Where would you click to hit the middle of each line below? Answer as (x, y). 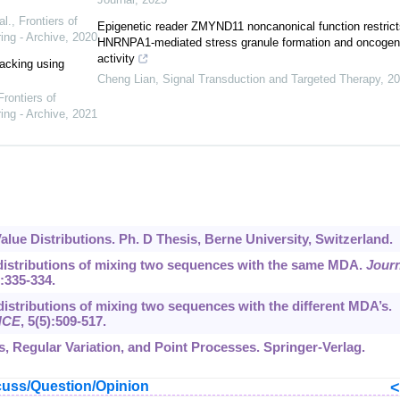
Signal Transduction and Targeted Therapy (271, 79)
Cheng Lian (126, 79)
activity (116, 59)
